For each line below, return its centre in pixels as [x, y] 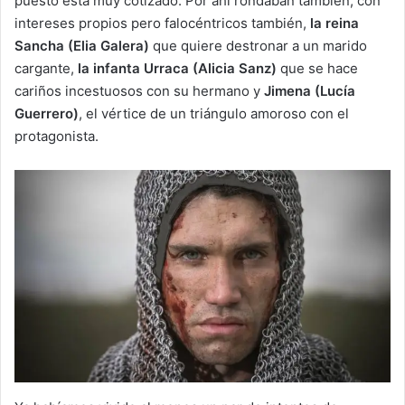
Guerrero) [47, 114]
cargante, [46, 69]
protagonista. [57, 137]
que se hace [317, 69]
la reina [334, 24]
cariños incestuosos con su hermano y [139, 91]
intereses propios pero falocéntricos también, [162, 24]
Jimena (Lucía [310, 91]
